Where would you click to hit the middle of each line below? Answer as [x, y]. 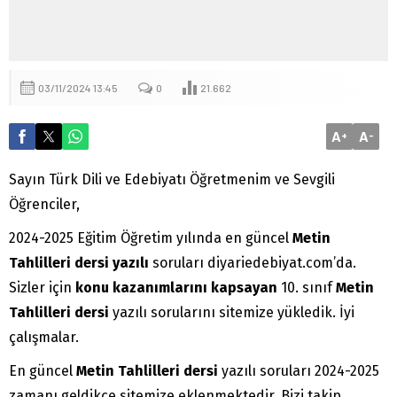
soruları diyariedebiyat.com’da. [253, 262]
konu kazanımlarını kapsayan [176, 287]
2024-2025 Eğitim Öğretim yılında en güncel [151, 237]
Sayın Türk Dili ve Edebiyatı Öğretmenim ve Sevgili [172, 179]
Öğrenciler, [44, 204]
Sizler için [42, 287]
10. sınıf [307, 287]
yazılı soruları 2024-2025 [299, 370]
